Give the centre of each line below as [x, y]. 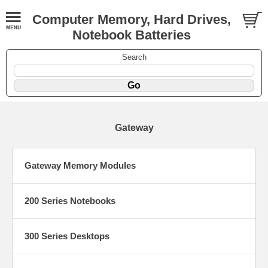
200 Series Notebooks [70, 200]
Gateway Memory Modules [80, 165]
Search [134, 57]
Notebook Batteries [131, 35]
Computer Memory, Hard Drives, [131, 19]
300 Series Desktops [67, 236]
